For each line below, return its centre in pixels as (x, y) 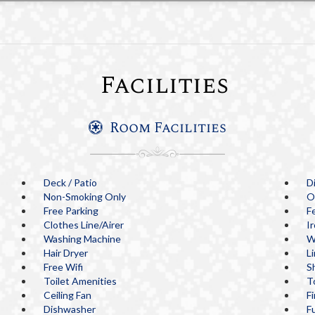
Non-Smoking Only (85, 197)
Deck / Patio (71, 182)
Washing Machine (83, 239)
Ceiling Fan (68, 295)
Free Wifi (64, 267)
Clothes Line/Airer (84, 225)
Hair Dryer (66, 253)
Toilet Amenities (81, 281)
